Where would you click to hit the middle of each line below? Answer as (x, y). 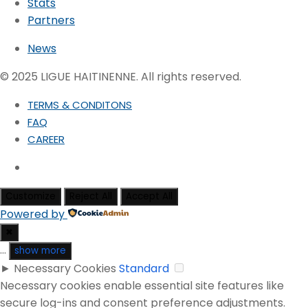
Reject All (91, 197)
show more (40, 251)
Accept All (149, 197)
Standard (144, 269)
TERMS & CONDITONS (80, 105)
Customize (31, 197)
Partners (51, 21)
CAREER (46, 140)
